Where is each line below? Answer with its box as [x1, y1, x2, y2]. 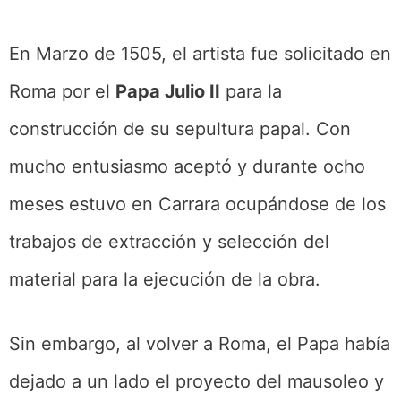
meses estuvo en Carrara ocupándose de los [9, 192, 386, 215]
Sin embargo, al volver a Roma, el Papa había [9, 332, 390, 354]
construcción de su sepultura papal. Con [9, 117, 351, 140]
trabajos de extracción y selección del [9, 230, 329, 252]
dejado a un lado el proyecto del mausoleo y [9, 370, 384, 392]
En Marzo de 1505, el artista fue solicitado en [9, 42, 391, 64]
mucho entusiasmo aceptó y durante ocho [9, 155, 365, 177]
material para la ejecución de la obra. [9, 268, 320, 290]
